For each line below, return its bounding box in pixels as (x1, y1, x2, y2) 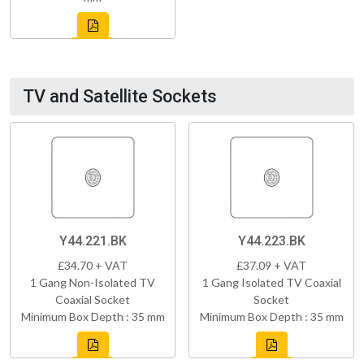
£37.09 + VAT (236, 258, 306, 272)
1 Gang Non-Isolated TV (30, 275, 155, 289)
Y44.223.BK (237, 232, 305, 249)
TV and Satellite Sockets (23, 85, 217, 106)
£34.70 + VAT (58, 258, 128, 272)
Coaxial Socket (55, 292, 130, 306)
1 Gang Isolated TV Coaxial (201, 275, 341, 289)
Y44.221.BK (58, 232, 127, 249)
